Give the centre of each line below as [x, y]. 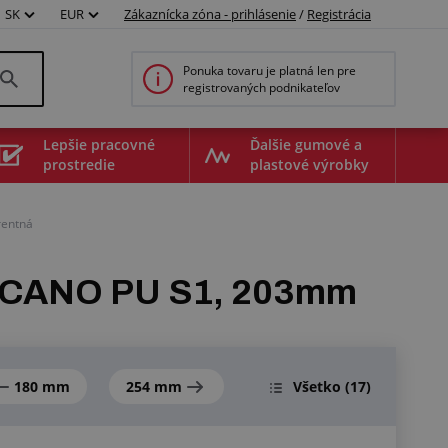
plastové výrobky [309, 164]
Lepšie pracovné [99, 144]
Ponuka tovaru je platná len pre [269, 70]
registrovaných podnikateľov [261, 87]
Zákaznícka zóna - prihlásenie [210, 14]
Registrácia [339, 14]
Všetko [317, 386]
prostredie [79, 164]
